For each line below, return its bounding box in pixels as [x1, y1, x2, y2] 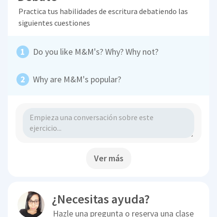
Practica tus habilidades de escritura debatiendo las [18, 6, 188, 16]
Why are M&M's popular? [33, 74, 122, 85]
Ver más [93, 153, 124, 164]
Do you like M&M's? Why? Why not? [33, 46, 159, 58]
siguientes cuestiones [18, 18, 90, 28]
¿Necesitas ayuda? [52, 191, 150, 207]
